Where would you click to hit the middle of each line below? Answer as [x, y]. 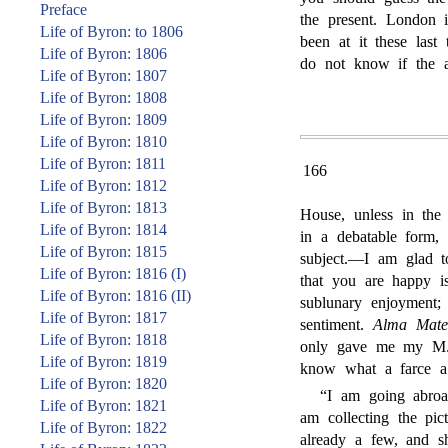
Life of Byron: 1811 [103, 163]
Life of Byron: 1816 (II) [115, 295]
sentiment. [336, 324]
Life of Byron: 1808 [103, 97]
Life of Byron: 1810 [103, 141]
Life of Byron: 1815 [103, 251]
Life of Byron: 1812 [103, 185]
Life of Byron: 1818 [103, 339]
